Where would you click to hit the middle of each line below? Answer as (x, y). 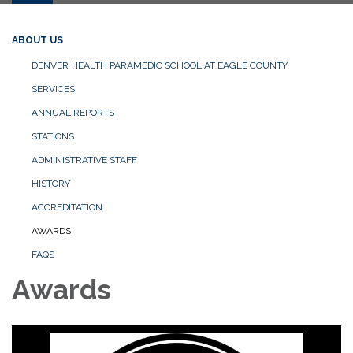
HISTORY (51, 183)
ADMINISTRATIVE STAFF (84, 160)
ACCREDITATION (67, 207)
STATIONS (53, 136)
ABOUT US (37, 40)
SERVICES (53, 89)
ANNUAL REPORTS (73, 112)
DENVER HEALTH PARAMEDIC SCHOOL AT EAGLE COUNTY (160, 65)
